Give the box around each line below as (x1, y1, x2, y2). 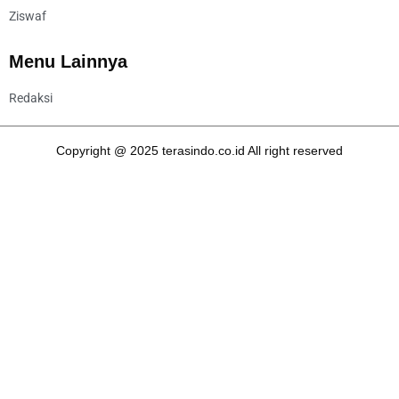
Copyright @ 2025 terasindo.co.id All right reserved (56, 142, 343, 158)
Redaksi (9, 90, 53, 105)
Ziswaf (9, 8, 46, 23)
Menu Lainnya (9, 51, 127, 71)
